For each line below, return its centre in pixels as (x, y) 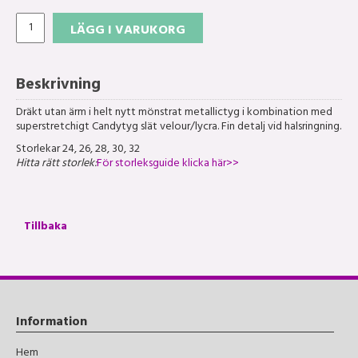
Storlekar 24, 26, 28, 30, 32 (78, 150)
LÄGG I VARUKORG (128, 32)
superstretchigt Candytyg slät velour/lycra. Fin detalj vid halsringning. (179, 128)
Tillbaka (46, 228)
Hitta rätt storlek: (56, 165)
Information (52, 323)
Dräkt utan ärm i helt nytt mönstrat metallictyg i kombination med (174, 113)
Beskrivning (58, 86)
